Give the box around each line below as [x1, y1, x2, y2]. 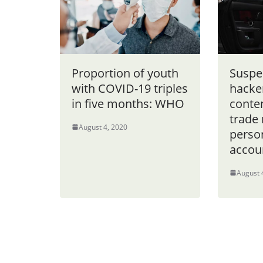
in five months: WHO [72, 95, 184, 112]
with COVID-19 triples [72, 80, 188, 96]
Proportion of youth [72, 65, 178, 81]
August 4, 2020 [79, 122, 127, 132]
